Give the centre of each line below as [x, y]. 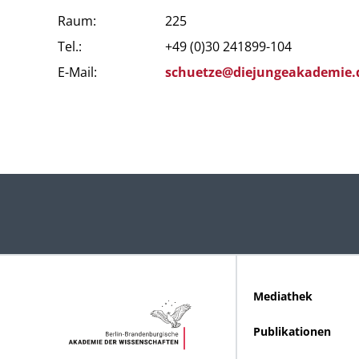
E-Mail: [77, 72]
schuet [186, 72]
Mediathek [283, 296]
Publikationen [292, 331]
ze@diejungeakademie [280, 72]
